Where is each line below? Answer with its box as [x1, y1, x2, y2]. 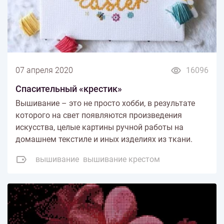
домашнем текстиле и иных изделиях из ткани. [15, 134, 192, 144]
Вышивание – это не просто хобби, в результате [15, 98, 195, 108]
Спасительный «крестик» [15, 83, 122, 94]
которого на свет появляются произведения [15, 110, 182, 120]
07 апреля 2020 [15, 65, 73, 75]
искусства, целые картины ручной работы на [15, 122, 183, 132]
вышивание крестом [83, 154, 160, 164]
